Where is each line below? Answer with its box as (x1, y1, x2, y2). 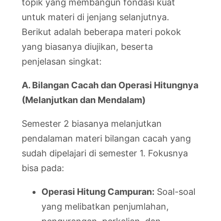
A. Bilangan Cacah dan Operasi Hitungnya (22, 79, 198, 90)
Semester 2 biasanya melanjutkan (22, 118, 162, 129)
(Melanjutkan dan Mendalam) (22, 94, 146, 105)
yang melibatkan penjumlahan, (41, 201, 169, 212)
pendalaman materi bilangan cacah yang (22, 133, 191, 144)
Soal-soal (154, 186, 195, 197)
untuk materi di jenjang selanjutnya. (22, 11, 169, 22)
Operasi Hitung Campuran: (41, 186, 154, 197)
